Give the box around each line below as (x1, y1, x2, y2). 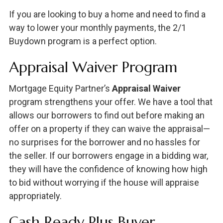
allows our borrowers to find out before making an (8, 110, 205, 120)
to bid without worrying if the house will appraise (8, 177, 199, 188)
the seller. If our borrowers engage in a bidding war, (8, 150, 208, 161)
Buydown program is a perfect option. (8, 35, 157, 46)
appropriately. (8, 190, 62, 201)
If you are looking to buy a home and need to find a (8, 8, 206, 19)
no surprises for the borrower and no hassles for (8, 136, 200, 147)
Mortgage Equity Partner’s (8, 83, 112, 94)
